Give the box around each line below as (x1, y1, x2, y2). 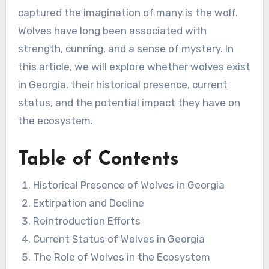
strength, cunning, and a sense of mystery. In (17, 42, 234, 55)
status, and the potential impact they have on (17, 96, 240, 109)
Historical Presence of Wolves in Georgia (33, 179, 225, 192)
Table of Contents (17, 150, 178, 169)
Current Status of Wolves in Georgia (33, 233, 205, 246)
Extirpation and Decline (33, 197, 145, 210)
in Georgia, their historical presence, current (17, 78, 228, 91)
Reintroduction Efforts (33, 215, 141, 228)
